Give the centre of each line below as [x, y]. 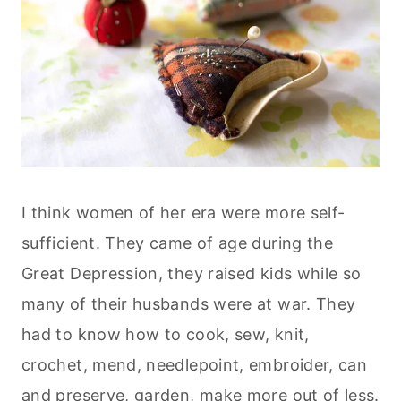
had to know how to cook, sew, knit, [166, 334]
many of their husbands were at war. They [189, 303]
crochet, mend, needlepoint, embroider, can [195, 364]
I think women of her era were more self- [183, 212]
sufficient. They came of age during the [178, 243]
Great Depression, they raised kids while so [192, 273]
